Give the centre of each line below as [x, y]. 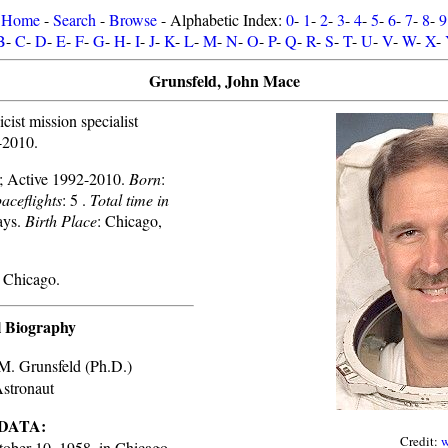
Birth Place [61, 220]
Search [74, 19]
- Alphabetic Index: [221, 19]
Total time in [129, 199]
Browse [133, 19]
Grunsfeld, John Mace [224, 80]
